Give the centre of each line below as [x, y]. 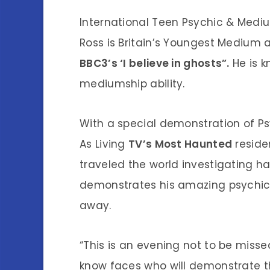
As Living [104, 144]
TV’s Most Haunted [181, 144]
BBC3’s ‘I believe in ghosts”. [155, 63]
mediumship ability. [132, 84]
